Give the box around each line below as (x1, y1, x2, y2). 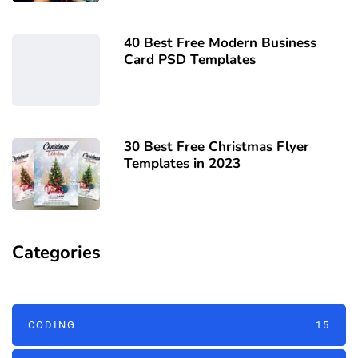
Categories (12, 240, 101, 265)
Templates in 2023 (124, 153, 241, 173)
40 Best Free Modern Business (124, 33, 316, 52)
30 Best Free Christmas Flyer (124, 137, 309, 156)
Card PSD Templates (124, 50, 256, 69)
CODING (28, 318, 76, 331)
